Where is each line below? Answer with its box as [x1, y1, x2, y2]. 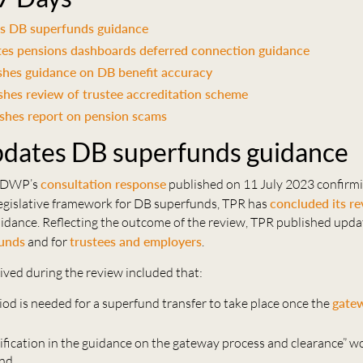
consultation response [41, 176, 167, 192]
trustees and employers [70, 233, 203, 250]
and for [25, 233, 70, 250]
